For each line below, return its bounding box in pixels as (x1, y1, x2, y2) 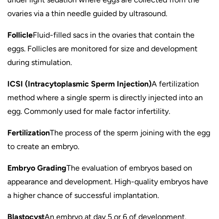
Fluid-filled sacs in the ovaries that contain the (33, 30, 195, 40)
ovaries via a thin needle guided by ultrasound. (7, 9, 167, 18)
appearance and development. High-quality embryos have (7, 177, 208, 186)
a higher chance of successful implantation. (7, 191, 159, 200)
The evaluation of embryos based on (66, 163, 192, 173)
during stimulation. (7, 58, 72, 67)
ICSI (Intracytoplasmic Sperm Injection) (7, 79, 152, 88)
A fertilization (152, 79, 199, 88)
